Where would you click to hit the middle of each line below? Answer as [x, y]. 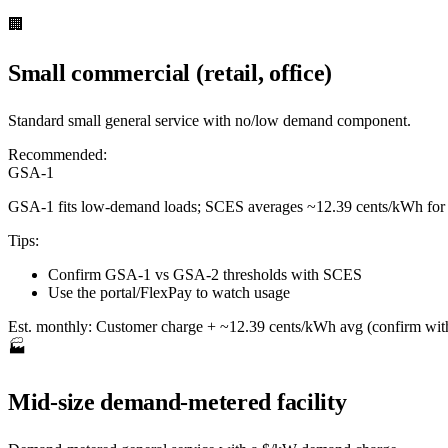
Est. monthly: [50, 326]
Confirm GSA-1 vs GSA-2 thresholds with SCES [205, 274]
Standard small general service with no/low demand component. [209, 120]
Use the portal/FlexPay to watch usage [169, 292]
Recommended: [57, 154]
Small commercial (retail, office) [170, 72]
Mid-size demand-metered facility [177, 401]
